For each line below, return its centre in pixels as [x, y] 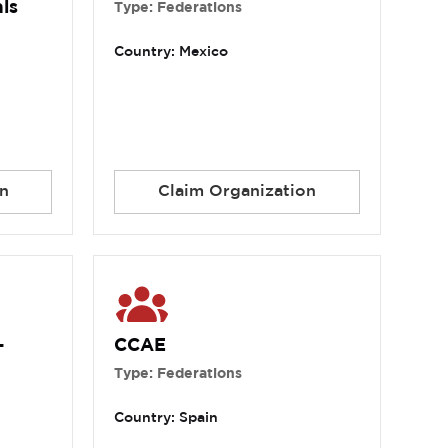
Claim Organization [236, 192]
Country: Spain [166, 418]
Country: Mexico [171, 52]
